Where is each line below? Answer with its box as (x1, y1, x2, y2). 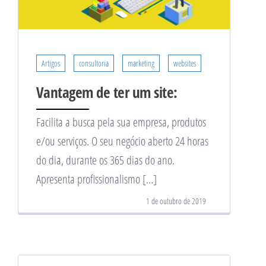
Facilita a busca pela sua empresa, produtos (36, 114, 206, 131)
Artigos (42, 58, 60, 69)
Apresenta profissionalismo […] (36, 171, 157, 188)
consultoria (79, 58, 109, 69)
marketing (128, 58, 154, 69)
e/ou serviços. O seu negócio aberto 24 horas (36, 133, 208, 150)
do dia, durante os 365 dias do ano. (36, 152, 175, 169)
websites (173, 58, 196, 69)
